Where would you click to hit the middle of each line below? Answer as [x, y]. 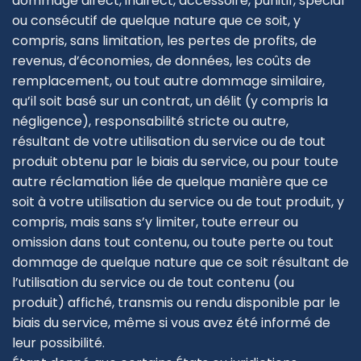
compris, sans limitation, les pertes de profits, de [164, 41]
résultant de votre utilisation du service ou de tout [169, 142]
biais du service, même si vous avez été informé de [171, 323]
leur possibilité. [58, 343]
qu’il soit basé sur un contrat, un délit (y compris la [170, 102]
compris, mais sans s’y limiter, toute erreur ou [155, 222]
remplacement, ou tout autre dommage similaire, [168, 81]
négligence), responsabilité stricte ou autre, [150, 122]
